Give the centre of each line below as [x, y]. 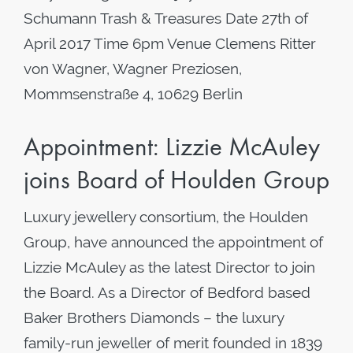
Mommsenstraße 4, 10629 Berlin [133, 94]
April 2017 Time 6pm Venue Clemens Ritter [170, 43]
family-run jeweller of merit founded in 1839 [173, 343]
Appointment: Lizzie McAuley [172, 147]
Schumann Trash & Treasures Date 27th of [166, 18]
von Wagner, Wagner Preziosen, [133, 69]
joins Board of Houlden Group [176, 180]
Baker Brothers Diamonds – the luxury [154, 318]
